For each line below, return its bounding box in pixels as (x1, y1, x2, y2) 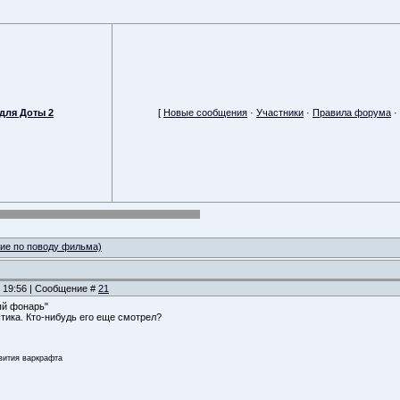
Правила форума (312, 107, 391, 118)
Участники (256, 107, 304, 118)
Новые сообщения (163, 107, 247, 118)
